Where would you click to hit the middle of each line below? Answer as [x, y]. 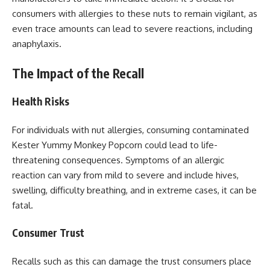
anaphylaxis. [37, 44]
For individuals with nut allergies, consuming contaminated [130, 130]
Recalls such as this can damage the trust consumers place [132, 261]
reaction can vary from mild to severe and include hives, [125, 175]
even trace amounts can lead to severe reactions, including [132, 29]
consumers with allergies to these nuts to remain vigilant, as [135, 14]
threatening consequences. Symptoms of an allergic [118, 160]
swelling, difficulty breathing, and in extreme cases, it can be [134, 190]
